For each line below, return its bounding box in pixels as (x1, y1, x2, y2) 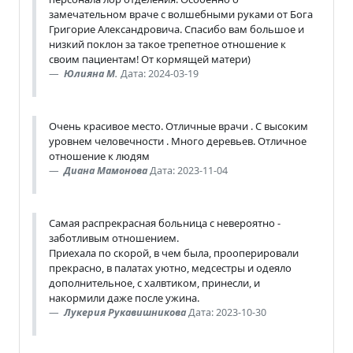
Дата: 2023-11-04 (150, 163, 228, 177)
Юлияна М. (64, 66, 118, 80)
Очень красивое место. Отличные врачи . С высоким (49, 118, 308, 133)
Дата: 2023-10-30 (188, 305, 266, 319)
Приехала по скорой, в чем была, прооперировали (49, 245, 299, 260)
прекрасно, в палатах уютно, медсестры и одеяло (49, 260, 292, 275)
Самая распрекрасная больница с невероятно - (49, 215, 281, 230)
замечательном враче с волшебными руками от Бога (49, 6, 313, 21)
